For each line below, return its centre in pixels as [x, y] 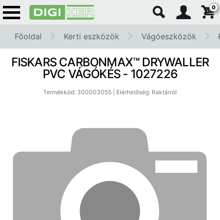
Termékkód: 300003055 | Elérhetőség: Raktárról [110, 92]
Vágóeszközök [169, 36]
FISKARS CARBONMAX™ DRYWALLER [110, 62]
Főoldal [28, 36]
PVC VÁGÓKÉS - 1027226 [110, 74]
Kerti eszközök [91, 36]
